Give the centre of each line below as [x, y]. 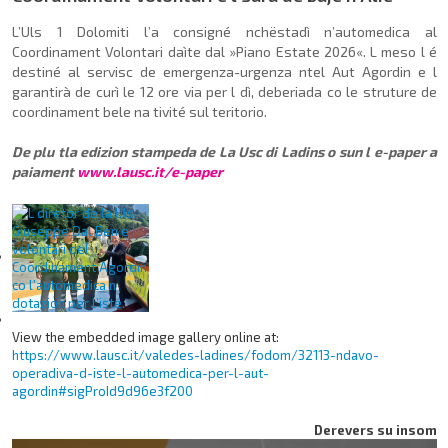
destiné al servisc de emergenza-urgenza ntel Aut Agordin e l [224, 72]
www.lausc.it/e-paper [150, 172]
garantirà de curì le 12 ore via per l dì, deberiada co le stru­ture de [224, 92]
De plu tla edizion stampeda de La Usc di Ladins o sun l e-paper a [224, 152]
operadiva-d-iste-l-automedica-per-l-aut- [140, 373]
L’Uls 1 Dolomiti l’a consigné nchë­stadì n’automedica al [224, 32]
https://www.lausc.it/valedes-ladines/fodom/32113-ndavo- [195, 355]
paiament [44, 172]
